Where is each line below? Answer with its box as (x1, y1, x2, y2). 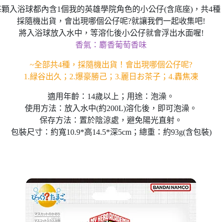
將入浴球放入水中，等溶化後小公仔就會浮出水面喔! (18, 29, 204, 37)
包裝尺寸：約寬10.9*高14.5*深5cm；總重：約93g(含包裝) (10, 128, 212, 136)
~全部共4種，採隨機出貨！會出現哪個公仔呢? (30, 60, 192, 69)
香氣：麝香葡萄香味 (75, 41, 147, 49)
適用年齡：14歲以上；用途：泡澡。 (48, 92, 174, 101)
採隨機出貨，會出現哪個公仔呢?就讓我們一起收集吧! (17, 17, 205, 25)
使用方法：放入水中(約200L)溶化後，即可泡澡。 (25, 104, 197, 112)
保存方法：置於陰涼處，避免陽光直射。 (40, 116, 182, 124)
